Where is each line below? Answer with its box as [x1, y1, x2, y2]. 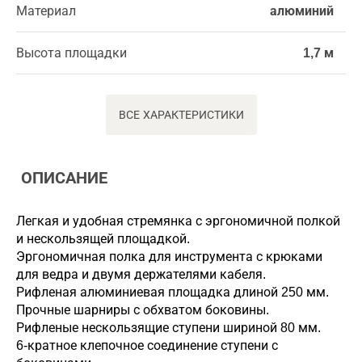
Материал [16, 3, 76, 18]
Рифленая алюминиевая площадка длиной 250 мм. [16, 284, 329, 299]
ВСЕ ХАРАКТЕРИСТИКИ [118, 107, 244, 121]
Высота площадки [16, 45, 127, 60]
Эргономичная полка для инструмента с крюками [16, 249, 322, 263]
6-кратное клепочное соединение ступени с [16, 338, 278, 352]
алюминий [270, 3, 334, 18]
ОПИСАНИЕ [16, 168, 107, 187]
